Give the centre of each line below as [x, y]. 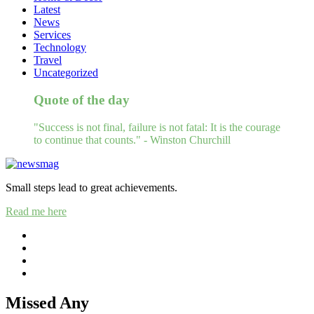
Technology [60, 48]
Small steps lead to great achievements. [91, 187]
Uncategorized [66, 73]
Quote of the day [82, 100]
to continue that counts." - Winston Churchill [132, 139]
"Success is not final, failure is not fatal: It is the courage [157, 127]
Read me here [36, 211]
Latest [47, 10]
